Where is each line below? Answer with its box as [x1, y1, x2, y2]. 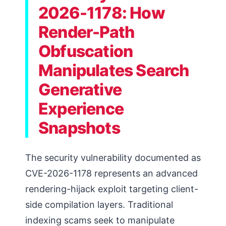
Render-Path [38, 22, 135, 42]
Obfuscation [38, 41, 133, 61]
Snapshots [38, 118, 120, 138]
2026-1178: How [38, 3, 165, 23]
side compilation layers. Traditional [25, 199, 173, 210]
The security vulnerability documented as [25, 152, 201, 163]
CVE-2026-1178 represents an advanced [25, 168, 198, 179]
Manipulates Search [38, 61, 189, 80]
